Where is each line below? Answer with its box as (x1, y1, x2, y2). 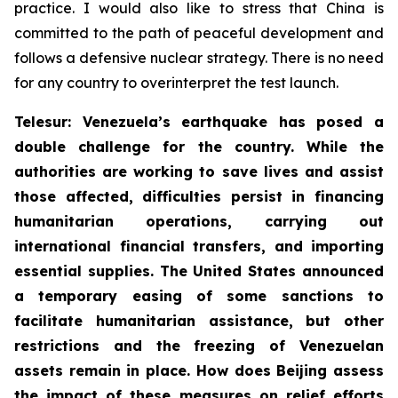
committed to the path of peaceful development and (14, 23, 384, 42)
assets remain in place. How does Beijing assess (14, 361, 384, 379)
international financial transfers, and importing (14, 236, 384, 255)
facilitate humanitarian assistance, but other (14, 311, 384, 330)
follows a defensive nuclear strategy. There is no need (14, 48, 384, 67)
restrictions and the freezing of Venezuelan (14, 336, 384, 354)
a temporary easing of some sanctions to (14, 286, 384, 305)
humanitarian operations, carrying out (14, 211, 384, 230)
